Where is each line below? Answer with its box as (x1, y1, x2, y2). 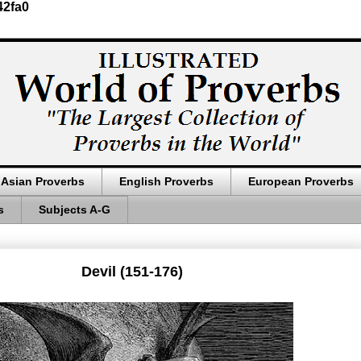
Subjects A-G (39, 203, 110, 217)
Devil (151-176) (81, 263, 183, 280)
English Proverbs (119, 175, 214, 189)
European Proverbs (248, 175, 354, 189)
